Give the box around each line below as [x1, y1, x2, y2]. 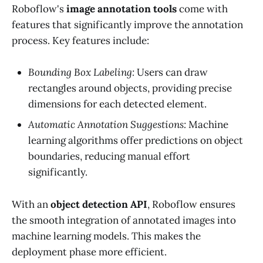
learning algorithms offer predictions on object [28, 134, 243, 147]
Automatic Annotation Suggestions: [28, 118, 186, 131]
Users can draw [134, 66, 208, 79]
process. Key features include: [12, 34, 149, 48]
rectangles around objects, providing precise [28, 82, 232, 95]
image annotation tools [66, 2, 177, 16]
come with [177, 2, 228, 16]
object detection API [50, 197, 147, 211]
